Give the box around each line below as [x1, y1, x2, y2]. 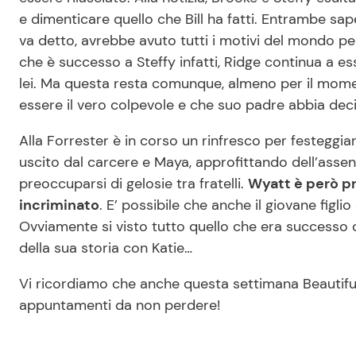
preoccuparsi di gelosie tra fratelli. [19, 173, 248, 193]
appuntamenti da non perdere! [19, 295, 224, 315]
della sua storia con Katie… [19, 238, 192, 257]
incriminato [19, 195, 99, 215]
